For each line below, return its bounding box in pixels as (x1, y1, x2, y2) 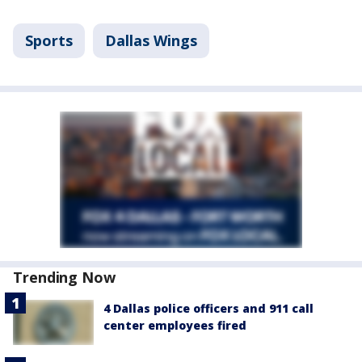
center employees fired (103, 318, 246, 334)
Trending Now (13, 267, 116, 288)
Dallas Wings (105, 31, 197, 51)
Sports (25, 31, 73, 51)
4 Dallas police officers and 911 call (103, 301, 314, 317)
